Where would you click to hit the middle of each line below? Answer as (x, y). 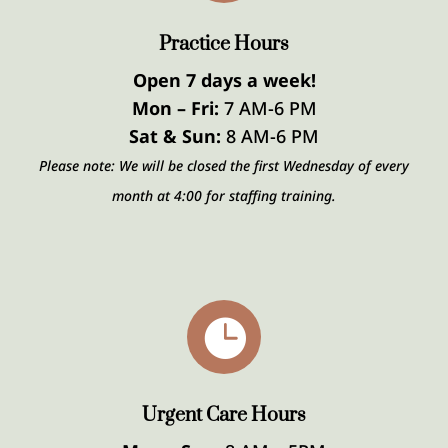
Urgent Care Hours (224, 415)
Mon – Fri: (175, 108)
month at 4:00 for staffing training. (224, 195)
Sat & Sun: (175, 136)
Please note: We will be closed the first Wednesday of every (224, 165)
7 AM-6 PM (267, 108)
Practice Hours (224, 44)
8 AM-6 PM (270, 136)
